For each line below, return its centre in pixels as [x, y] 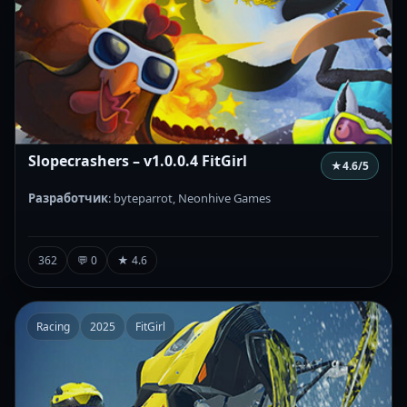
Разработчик [68, 198]
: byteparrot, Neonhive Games [189, 198]
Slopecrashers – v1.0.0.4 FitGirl [138, 160]
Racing [53, 326]
